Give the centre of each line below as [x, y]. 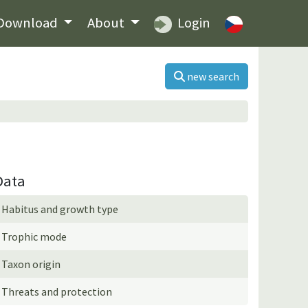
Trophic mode [34, 236]
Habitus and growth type [60, 209]
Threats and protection [57, 291]
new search [213, 76]
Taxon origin [31, 264]
